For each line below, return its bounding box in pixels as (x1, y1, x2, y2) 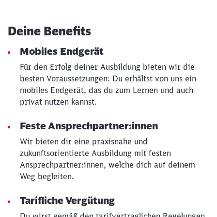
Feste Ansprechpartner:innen (20, 120, 158, 132)
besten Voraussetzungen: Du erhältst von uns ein (20, 74, 196, 83)
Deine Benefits (8, 24, 91, 38)
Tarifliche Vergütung (20, 194, 115, 206)
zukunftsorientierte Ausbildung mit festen (20, 148, 171, 158)
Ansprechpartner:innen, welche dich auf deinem (20, 160, 195, 170)
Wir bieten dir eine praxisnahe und (20, 137, 148, 146)
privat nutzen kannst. (20, 97, 96, 107)
